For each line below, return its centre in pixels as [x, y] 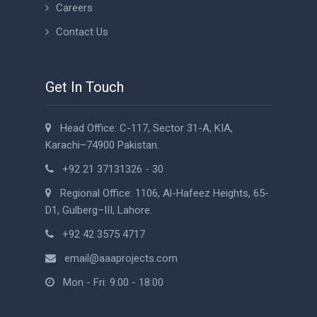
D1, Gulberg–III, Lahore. [99, 211]
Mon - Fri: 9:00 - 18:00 [109, 283]
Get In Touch [85, 87]
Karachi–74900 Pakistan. [102, 145]
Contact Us [82, 32]
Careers [74, 8]
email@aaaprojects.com [121, 259]
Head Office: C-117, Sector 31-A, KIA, [142, 128]
